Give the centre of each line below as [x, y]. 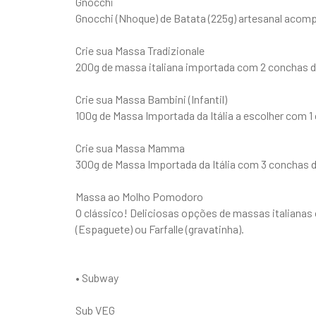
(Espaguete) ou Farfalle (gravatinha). [160, 229]
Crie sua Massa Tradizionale [140, 50]
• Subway [97, 277]
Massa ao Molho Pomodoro [139, 196]
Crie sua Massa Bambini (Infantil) [151, 99]
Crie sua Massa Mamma [130, 147]
